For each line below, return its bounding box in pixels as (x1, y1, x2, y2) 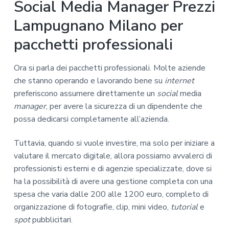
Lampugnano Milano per (13, 14, 183, 36)
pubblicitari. (30, 214, 73, 226)
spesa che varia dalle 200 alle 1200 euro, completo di (13, 189, 209, 200)
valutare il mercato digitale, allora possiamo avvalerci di (13, 150, 212, 162)
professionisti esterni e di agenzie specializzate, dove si (13, 163, 212, 175)
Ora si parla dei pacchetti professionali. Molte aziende (13, 62, 205, 74)
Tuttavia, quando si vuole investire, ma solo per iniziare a (13, 138, 215, 149)
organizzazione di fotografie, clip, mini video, (13, 201, 171, 213)
